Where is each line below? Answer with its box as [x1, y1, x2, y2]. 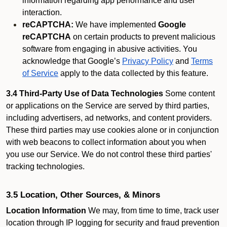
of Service [22, 69, 58, 78]
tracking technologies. [6, 162, 85, 171]
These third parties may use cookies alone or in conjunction [6, 126, 219, 134]
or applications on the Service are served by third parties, [6, 101, 209, 110]
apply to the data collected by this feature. [58, 69, 208, 78]
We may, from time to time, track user [86, 206, 219, 215]
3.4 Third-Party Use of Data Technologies [6, 89, 163, 98]
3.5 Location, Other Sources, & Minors [6, 190, 160, 200]
